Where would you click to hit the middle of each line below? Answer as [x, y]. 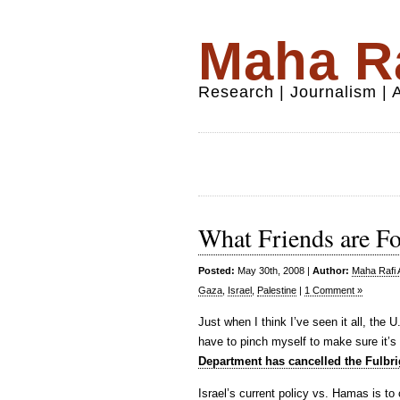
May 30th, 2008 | [274, 271]
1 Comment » [333, 290]
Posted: [217, 271]
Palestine [277, 290]
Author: [331, 271]
